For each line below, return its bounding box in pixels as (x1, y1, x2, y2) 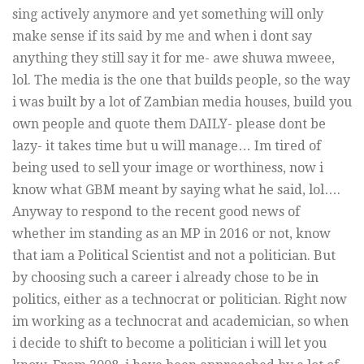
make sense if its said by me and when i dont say (12, 28, 312, 44)
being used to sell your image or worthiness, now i (12, 159, 323, 175)
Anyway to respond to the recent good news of (12, 203, 300, 219)
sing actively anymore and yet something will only (12, 6, 323, 22)
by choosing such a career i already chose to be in (12, 269, 318, 285)
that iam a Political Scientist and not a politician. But (12, 247, 336, 263)
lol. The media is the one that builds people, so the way (12, 71, 350, 88)
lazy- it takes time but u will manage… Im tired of (12, 137, 321, 154)
